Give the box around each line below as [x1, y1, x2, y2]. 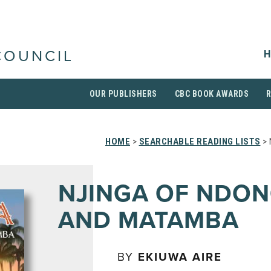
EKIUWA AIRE [138, 250, 222, 264]
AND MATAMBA [58, 206, 239, 235]
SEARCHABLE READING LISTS [139, 136, 261, 147]
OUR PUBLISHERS [89, 89, 157, 99]
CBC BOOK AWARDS [174, 89, 249, 99]
